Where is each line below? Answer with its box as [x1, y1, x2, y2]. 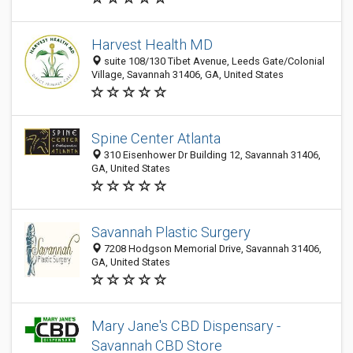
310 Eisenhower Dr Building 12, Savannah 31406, [102, 149, 321, 161]
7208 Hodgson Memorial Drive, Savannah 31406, [102, 243, 321, 255]
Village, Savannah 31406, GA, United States [91, 69, 284, 80]
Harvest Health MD [91, 36, 213, 53]
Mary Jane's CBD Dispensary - [91, 318, 281, 334]
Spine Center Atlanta [91, 130, 221, 147]
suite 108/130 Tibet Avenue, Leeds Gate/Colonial [102, 55, 325, 67]
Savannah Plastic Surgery [91, 224, 251, 240]
